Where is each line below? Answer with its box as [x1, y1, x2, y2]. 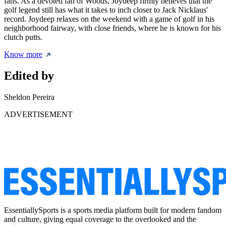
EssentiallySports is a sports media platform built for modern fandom [4, 206, 221, 214]
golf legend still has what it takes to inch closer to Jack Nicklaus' [4, 6, 208, 15]
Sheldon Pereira [4, 93, 54, 101]
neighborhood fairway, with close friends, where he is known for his [4, 24, 221, 33]
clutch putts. [4, 33, 42, 42]
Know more [4, 50, 42, 59]
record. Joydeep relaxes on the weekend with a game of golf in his [4, 15, 214, 24]
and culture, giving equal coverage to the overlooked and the [4, 215, 196, 223]
